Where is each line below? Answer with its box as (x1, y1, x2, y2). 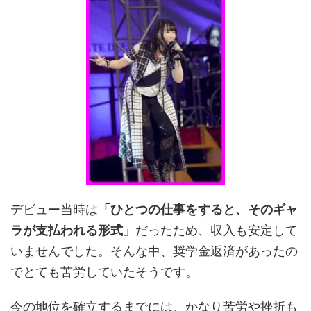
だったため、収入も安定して (135, 223, 298, 237)
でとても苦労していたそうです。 (10, 264, 198, 279)
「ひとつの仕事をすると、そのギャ (98, 202, 298, 217)
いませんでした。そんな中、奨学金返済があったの (10, 244, 298, 258)
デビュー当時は (10, 202, 98, 217)
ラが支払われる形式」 (10, 223, 135, 237)
